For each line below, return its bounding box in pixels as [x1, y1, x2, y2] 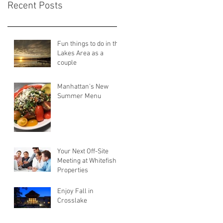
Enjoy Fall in [57, 187, 94, 196]
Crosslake [57, 197, 87, 205]
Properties [57, 166, 88, 175]
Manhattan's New [57, 83, 109, 91]
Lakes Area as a [57, 49, 104, 58]
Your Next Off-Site [57, 147, 109, 156]
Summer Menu [57, 92, 101, 101]
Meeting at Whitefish [57, 157, 116, 165]
